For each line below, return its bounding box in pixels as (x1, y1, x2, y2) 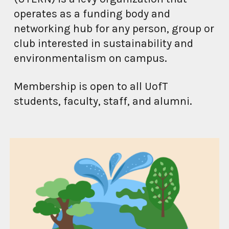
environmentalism (14, 52, 107, 64)
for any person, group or (95, 22, 215, 35)
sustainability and (103, 37, 194, 50)
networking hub (14, 22, 93, 35)
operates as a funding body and (14, 7, 171, 20)
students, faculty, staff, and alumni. (14, 95, 193, 107)
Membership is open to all (14, 80, 143, 93)
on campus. (106, 52, 170, 64)
